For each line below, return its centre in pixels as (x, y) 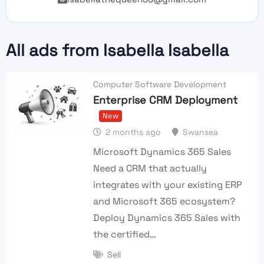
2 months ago (133, 132)
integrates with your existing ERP (168, 185)
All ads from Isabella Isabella (117, 50)
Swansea (201, 132)
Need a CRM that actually (150, 169)
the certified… (125, 235)
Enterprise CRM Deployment (166, 100)
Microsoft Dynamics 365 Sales (162, 152)
